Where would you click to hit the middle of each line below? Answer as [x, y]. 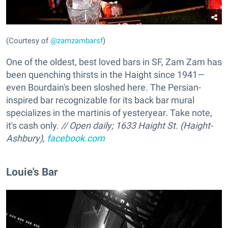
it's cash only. [33, 125]
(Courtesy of [27, 40]
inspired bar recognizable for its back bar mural [100, 100]
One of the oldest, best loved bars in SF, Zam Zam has [114, 62]
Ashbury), [26, 138]
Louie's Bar [32, 172]
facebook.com [76, 138]
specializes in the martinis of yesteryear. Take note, [109, 112]
